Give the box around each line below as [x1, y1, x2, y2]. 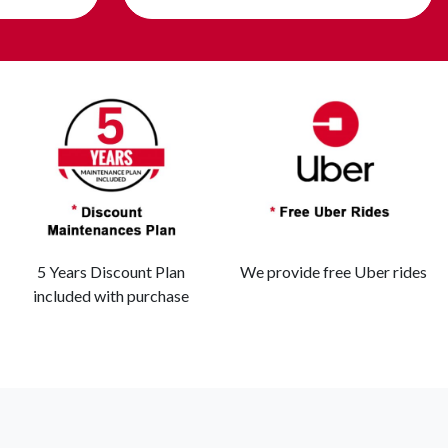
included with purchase [32, 286, 189, 306]
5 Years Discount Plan [36, 262, 185, 282]
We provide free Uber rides [240, 262, 427, 282]
